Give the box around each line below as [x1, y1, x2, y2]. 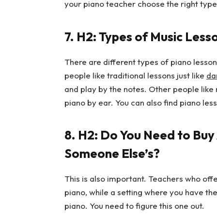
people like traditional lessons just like [64, 70, 206, 80]
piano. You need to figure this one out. [64, 201, 204, 211]
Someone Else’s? [64, 145, 160, 162]
